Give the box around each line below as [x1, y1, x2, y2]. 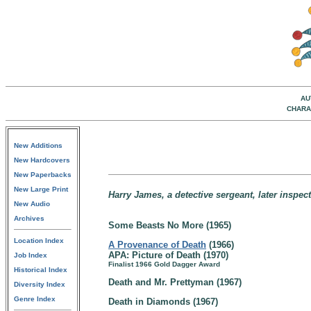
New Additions [14, 142, 62, 149]
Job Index [14, 251, 47, 259]
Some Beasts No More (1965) [108, 220, 231, 230]
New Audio [14, 200, 50, 208]
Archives [14, 215, 44, 222]
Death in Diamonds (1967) [108, 296, 218, 307]
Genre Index [14, 295, 56, 303]
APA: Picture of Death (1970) [108, 250, 228, 260]
